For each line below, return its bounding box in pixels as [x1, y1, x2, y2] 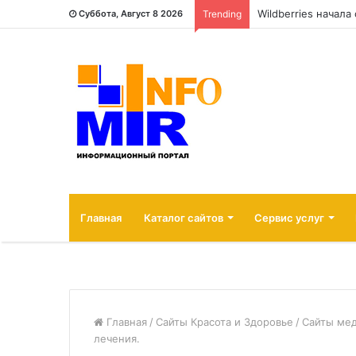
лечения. [94, 332, 140, 345]
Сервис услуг [254, 211, 324, 224]
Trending [203, 8, 242, 20]
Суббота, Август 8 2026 [79, 8, 183, 19]
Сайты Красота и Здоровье [156, 315, 293, 328]
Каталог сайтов [144, 211, 223, 224]
